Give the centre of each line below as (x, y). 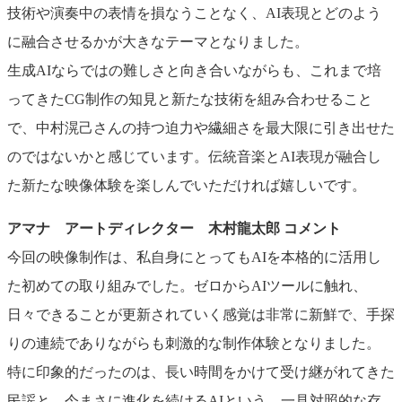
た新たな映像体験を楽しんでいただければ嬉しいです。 (187, 185)
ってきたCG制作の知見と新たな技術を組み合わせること (190, 99)
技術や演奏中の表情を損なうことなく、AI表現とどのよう (194, 13)
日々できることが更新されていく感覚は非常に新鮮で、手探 (201, 314)
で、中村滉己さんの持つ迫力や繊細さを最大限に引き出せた (201, 127)
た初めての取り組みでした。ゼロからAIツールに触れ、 (187, 285)
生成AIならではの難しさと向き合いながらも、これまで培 (194, 70)
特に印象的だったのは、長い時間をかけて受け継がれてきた (201, 371)
